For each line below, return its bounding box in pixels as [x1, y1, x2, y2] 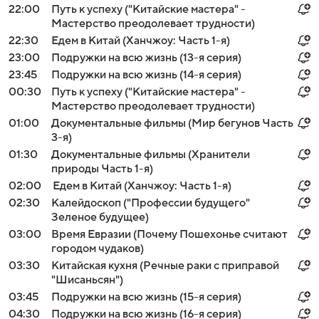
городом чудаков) [51, 242, 144, 255]
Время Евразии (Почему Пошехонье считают [51, 228, 288, 241]
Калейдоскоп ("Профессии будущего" [51, 197, 250, 209]
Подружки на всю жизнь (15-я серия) [51, 291, 241, 303]
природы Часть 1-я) [51, 162, 153, 175]
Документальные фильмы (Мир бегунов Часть [51, 117, 293, 130]
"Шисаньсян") [51, 273, 123, 286]
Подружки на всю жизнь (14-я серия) [51, 68, 241, 81]
